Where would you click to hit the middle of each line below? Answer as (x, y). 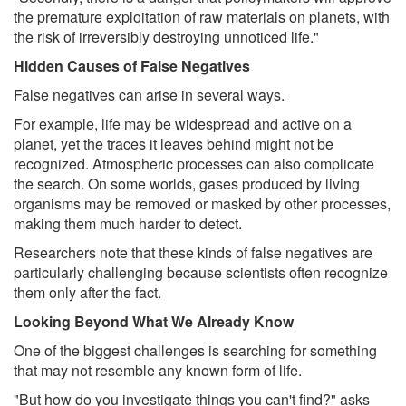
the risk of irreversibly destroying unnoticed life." (166, 37)
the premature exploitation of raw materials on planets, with (202, 17)
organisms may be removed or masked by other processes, (202, 204)
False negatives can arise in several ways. (149, 95)
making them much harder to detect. (128, 224)
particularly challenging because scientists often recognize (201, 273)
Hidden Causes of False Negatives (132, 66)
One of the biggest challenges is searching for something (195, 351)
